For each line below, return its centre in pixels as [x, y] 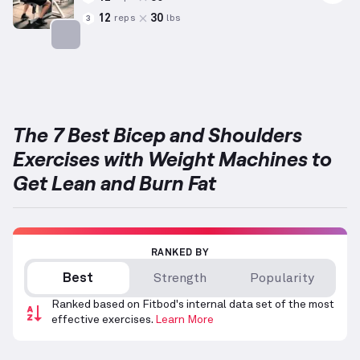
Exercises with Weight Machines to [172, 159]
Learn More [184, 320]
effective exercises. [102, 320]
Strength [180, 278]
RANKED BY [180, 254]
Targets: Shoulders [113, 59]
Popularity [282, 278]
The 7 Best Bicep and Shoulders [157, 135]
